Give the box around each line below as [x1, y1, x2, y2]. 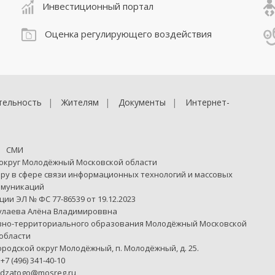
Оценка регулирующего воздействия [42, 27, 212, 40]
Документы [118, 96, 166, 108]
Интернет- [185, 96, 230, 108]
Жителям [61, 96, 99, 108]
